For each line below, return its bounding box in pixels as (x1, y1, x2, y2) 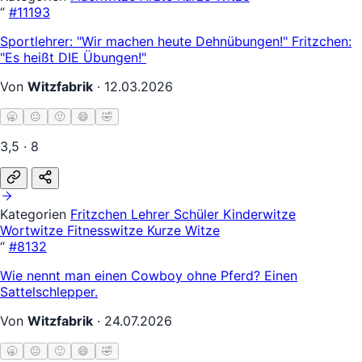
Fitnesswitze (67, 221, 147, 238)
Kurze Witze (147, 221, 220, 238)
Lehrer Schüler (131, 205, 223, 222)
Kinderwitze (223, 205, 296, 222)
